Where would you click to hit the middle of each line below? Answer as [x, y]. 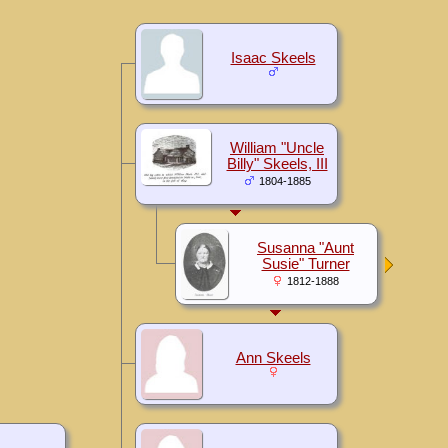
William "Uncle [277, 147]
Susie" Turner [305, 263]
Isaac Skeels [273, 57]
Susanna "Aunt [305, 247]
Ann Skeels [273, 357]
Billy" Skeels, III [277, 163]
